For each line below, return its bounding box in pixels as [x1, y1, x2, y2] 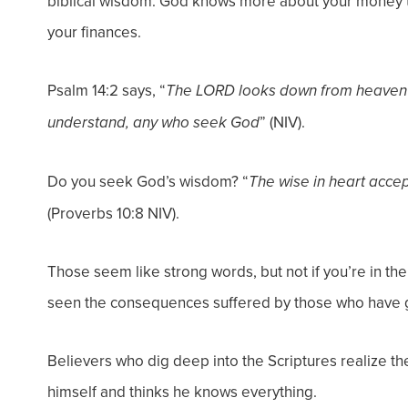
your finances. [47, 21, 141, 43]
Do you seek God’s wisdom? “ [47, 170, 249, 192]
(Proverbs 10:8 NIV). [47, 202, 179, 224]
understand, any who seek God [47, 114, 260, 132]
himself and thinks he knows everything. [47, 381, 317, 403]
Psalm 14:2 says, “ [47, 79, 166, 101]
